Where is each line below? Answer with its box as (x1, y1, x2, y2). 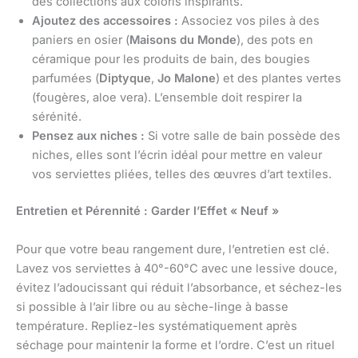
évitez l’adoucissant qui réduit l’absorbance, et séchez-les (16, 280, 342, 295)
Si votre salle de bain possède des (145, 129, 340, 144)
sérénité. (32, 109, 82, 125)
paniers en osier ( (32, 33, 129, 48)
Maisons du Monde (129, 33, 237, 48)
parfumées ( (32, 71, 99, 86)
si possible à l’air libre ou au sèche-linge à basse (16, 299, 288, 314)
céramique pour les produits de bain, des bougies (32, 52, 310, 67)
